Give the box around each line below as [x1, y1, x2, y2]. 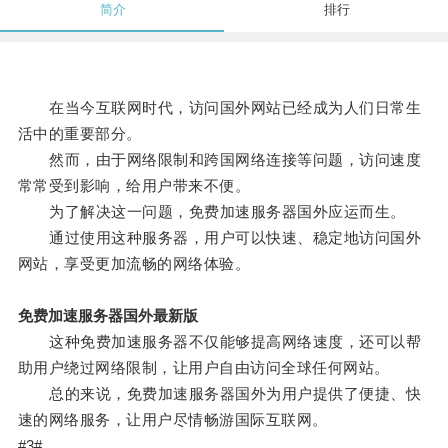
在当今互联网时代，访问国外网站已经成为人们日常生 [17, 99, 422, 117]
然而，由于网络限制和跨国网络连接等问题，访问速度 [17, 151, 422, 169]
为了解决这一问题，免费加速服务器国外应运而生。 [17, 203, 406, 221]
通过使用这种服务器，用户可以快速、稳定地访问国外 [17, 229, 422, 247]
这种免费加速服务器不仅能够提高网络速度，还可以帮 [17, 333, 422, 351]
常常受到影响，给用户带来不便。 [17, 177, 251, 195]
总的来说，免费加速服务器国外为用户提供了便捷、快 [17, 385, 422, 403]
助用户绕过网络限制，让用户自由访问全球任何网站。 [17, 359, 390, 377]
